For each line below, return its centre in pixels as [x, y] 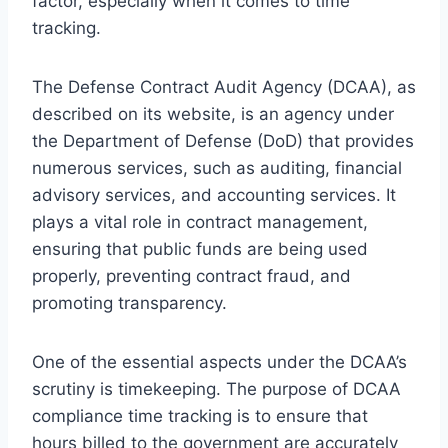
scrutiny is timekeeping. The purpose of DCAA [216, 388]
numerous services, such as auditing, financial [217, 167]
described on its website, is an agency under [213, 113]
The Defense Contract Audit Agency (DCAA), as [224, 86]
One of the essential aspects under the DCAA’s [219, 361]
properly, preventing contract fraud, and [191, 275]
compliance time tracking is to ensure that [200, 415]
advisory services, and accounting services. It [214, 194]
